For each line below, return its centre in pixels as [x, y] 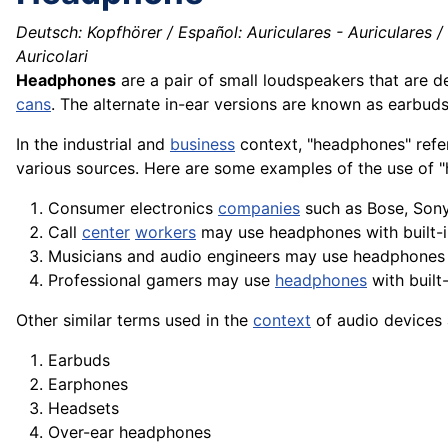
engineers [243, 256]
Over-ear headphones [129, 432]
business [202, 144]
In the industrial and [93, 144]
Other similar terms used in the [134, 320]
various [46, 168]
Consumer [86, 208]
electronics [171, 208]
